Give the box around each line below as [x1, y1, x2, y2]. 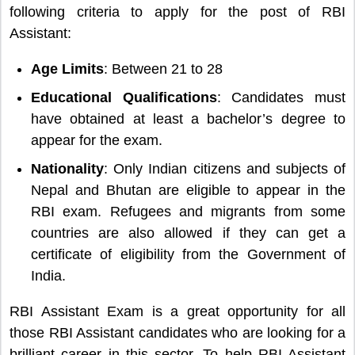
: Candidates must [216, 90, 346, 106]
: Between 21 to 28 [104, 61, 223, 78]
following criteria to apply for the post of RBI [10, 4, 345, 21]
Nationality [31, 161, 104, 177]
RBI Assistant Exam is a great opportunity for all [10, 303, 345, 320]
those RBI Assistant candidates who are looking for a [10, 325, 345, 342]
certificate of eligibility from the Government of [31, 246, 345, 263]
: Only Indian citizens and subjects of [104, 161, 345, 177]
